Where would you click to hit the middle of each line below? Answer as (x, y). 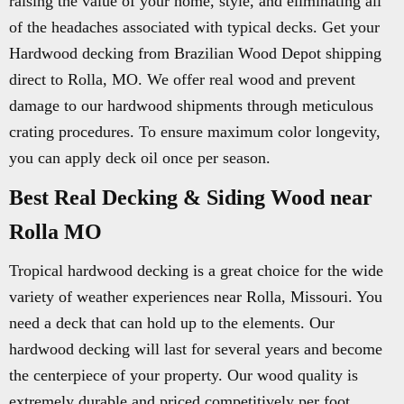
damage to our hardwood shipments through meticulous (191, 106)
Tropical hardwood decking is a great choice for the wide (196, 271)
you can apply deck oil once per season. (140, 158)
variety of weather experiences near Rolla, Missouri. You (196, 297)
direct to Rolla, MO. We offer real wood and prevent (182, 79)
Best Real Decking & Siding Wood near (191, 197)
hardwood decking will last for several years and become (196, 349)
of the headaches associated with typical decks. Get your (194, 27)
